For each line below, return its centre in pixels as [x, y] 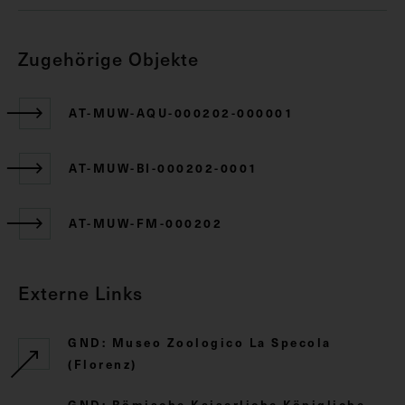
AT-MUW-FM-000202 [146, 222]
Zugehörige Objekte [108, 58]
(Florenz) [103, 363]
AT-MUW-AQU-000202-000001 [181, 112]
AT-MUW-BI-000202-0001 [164, 167]
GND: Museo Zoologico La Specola [200, 342]
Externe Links [80, 292]
